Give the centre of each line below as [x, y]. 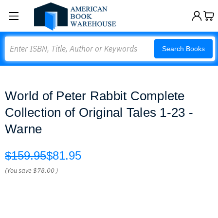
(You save [18, 171]
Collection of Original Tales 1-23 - [99, 112]
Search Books [183, 49]
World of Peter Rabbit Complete [95, 96]
